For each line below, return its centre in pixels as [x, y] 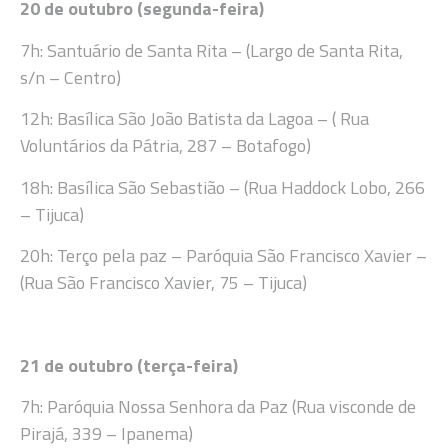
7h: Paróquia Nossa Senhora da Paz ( [158, 407]
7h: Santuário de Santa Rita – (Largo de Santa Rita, [211, 50]
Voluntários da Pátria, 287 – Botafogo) [165, 146]
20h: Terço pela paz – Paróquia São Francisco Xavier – [223, 255]
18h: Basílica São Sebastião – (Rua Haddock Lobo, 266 [222, 187]
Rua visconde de [356, 407]
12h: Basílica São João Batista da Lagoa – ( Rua [194, 119]
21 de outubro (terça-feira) [129, 365]
